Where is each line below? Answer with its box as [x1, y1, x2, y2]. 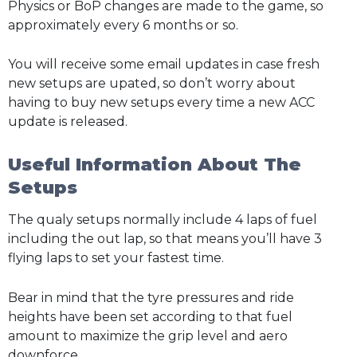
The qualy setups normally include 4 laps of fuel [8, 212, 317, 228]
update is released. [8, 114, 127, 130]
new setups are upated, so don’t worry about [8, 76, 296, 92]
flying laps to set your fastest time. [8, 250, 224, 266]
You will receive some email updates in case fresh [8, 57, 320, 73]
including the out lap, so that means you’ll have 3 [8, 231, 322, 247]
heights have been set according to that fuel [8, 308, 292, 324]
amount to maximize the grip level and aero [8, 328, 288, 343]
